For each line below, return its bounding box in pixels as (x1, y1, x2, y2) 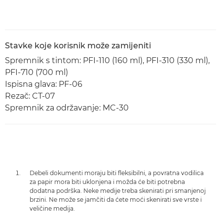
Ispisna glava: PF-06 (5, 79, 82, 89)
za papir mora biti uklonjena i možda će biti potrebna (30, 178, 185, 185)
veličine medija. (30, 205, 75, 212)
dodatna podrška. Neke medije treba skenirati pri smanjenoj (30, 187, 206, 194)
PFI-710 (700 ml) (5, 68, 68, 77)
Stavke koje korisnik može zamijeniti (5, 41, 151, 50)
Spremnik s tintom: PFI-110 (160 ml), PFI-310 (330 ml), (5, 56, 210, 65)
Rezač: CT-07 (5, 91, 55, 101)
